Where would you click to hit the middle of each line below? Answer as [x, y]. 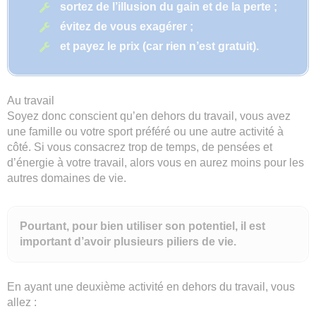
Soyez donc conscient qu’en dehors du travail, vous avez [149, 116]
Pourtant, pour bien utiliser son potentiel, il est [142, 226]
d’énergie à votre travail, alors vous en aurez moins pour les [156, 163]
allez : [22, 303]
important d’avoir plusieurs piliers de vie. [128, 242]
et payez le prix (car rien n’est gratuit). [159, 47]
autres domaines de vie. [67, 178]
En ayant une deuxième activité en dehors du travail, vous [151, 287]
